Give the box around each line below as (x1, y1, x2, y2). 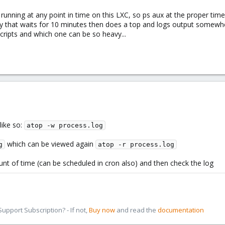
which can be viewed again (5, 139, 95, 149)
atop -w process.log (27, 122, 103, 129)
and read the (115, 205, 158, 214)
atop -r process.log (98, 141, 174, 148)
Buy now (89, 205, 115, 214)
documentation (158, 205, 204, 214)
